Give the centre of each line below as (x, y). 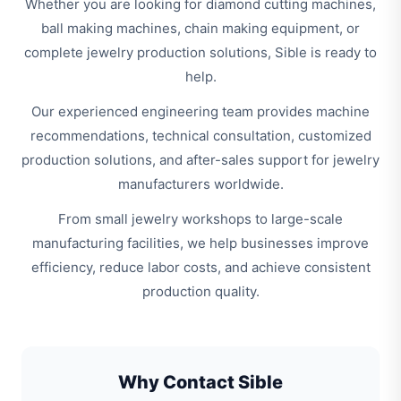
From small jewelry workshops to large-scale (200, 219)
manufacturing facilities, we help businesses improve (200, 243)
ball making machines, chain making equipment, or (200, 28)
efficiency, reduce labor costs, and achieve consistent (200, 267)
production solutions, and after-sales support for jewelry (200, 160)
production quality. (200, 291)
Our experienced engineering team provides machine (200, 111)
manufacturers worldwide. (200, 184)
